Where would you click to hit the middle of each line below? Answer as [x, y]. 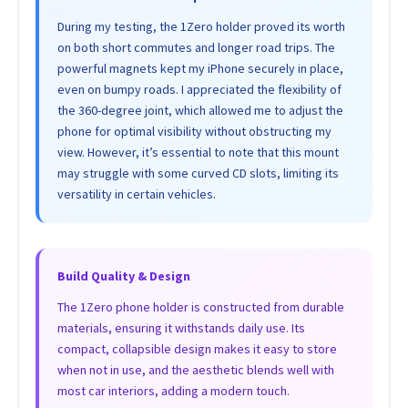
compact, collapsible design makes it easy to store [197, 348]
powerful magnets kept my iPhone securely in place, [200, 68]
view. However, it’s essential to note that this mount [198, 152]
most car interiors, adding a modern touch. [173, 390]
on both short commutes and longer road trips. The [196, 47]
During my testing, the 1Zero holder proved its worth [201, 26]
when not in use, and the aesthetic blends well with [195, 369]
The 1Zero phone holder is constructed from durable [200, 306]
